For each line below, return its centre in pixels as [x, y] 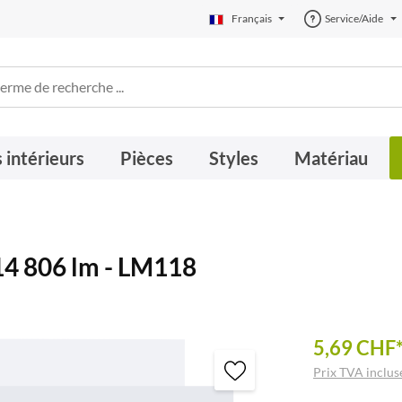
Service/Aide [354, 18]
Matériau [331, 158]
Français [252, 18]
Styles [233, 158]
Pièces [146, 158]
